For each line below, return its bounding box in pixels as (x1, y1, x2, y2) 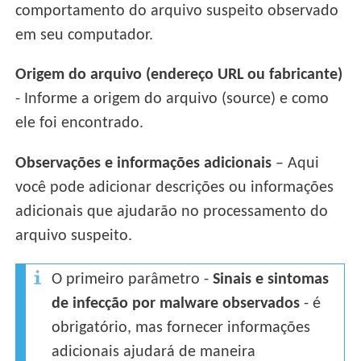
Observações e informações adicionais (15, 155, 272, 172)
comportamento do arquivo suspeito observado (15, 3, 339, 20)
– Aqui (272, 155, 320, 172)
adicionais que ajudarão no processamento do (15, 203, 329, 220)
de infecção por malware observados (52, 295, 301, 312)
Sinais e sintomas (213, 271, 330, 288)
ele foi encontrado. (15, 115, 144, 132)
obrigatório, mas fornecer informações (52, 319, 311, 336)
